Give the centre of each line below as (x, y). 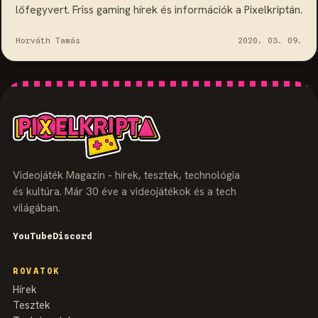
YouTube (33, 236)
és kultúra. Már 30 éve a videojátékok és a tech (125, 191)
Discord (72, 236)
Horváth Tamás (48, 40)
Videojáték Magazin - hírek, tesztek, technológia (126, 175)
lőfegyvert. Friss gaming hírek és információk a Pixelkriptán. (159, 10)
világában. (37, 208)
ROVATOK (37, 271)
